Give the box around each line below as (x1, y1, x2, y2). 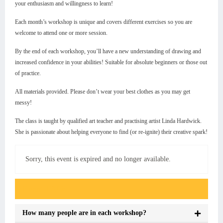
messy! (15, 99, 32, 107)
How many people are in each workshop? (22, 209, 146, 217)
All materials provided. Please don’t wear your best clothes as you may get (15, 88, 190, 96)
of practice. (15, 70, 41, 77)
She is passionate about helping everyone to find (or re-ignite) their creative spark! (15, 128, 208, 136)
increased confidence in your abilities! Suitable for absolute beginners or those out (15, 59, 207, 66)
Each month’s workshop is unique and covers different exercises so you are (15, 18, 192, 26)
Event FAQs (22, 184, 67, 194)
